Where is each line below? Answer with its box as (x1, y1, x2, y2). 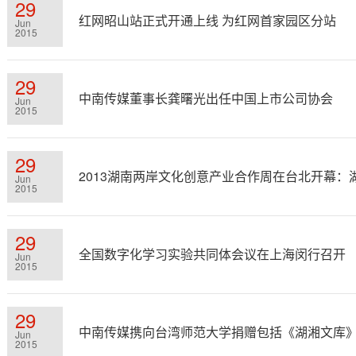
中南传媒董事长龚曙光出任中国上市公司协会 (79, 89, 333, 107)
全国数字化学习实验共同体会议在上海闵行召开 (79, 245, 346, 263)
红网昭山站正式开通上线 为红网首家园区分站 (79, 11, 336, 29)
